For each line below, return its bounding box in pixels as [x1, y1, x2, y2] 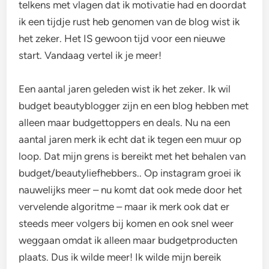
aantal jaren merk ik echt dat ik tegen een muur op [19, 133, 242, 146]
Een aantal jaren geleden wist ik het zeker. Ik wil [19, 83, 231, 95]
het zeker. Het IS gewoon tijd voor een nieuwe [19, 32, 226, 45]
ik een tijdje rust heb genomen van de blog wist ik [19, 16, 240, 28]
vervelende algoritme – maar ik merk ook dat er [19, 201, 230, 213]
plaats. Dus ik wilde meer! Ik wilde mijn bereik [19, 251, 222, 264]
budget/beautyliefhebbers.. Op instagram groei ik [19, 167, 241, 180]
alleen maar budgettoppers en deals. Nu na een [19, 116, 231, 129]
